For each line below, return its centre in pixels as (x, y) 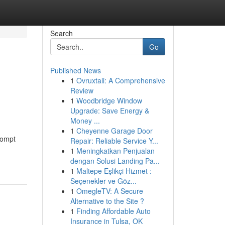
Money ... (85, 121)
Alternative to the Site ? (107, 201)
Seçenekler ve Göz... (103, 181)
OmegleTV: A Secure (109, 191)
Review (82, 90)
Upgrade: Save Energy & (109, 110)
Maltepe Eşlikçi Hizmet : (114, 171)
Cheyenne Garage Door (114, 131)
